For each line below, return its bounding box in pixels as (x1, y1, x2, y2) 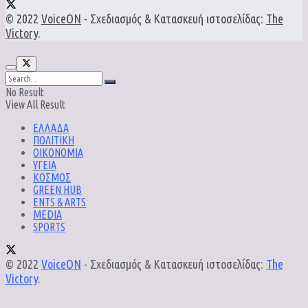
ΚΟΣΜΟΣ (33, 171, 71, 184)
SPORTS (33, 221, 65, 234)
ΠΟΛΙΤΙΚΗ (33, 134, 74, 147)
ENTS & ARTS (33, 196, 86, 209)
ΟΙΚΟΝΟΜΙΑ (33, 146, 83, 159)
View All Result (5, 98, 65, 111)
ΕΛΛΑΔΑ (33, 122, 69, 135)
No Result (5, 86, 44, 99)
